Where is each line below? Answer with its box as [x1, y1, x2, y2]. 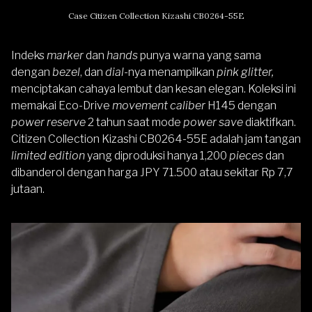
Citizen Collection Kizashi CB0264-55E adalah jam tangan [11, 132, 301, 146]
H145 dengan [208, 98, 276, 112]
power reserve [11, 115, 88, 129]
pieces [229, 148, 265, 162]
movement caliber [112, 98, 208, 112]
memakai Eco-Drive [11, 98, 112, 112]
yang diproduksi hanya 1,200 [85, 148, 229, 162]
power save [183, 115, 243, 129]
